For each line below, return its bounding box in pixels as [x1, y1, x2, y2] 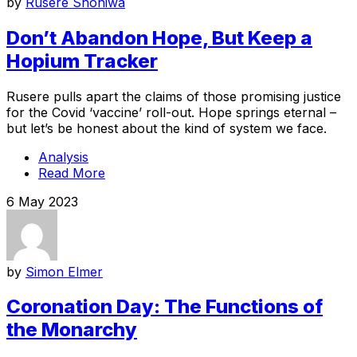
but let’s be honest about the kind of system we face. [6, 120, 327, 136]
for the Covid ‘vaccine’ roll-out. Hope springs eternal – [6, 104, 336, 120]
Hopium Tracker [6, 49, 158, 73]
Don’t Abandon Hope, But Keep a [6, 25, 312, 49]
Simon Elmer [25, 263, 103, 280]
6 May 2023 [6, 193, 78, 210]
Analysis [38, 148, 88, 165]
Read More [38, 164, 105, 181]
